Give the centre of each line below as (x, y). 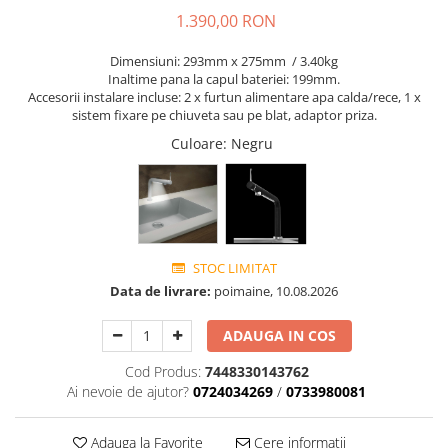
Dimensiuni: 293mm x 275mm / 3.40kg (224, 61)
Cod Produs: (162, 372)
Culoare (197, 144)
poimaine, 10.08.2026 (274, 291)
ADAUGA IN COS (280, 336)
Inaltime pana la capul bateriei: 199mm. (224, 79)
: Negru (250, 144)
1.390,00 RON (226, 21)
